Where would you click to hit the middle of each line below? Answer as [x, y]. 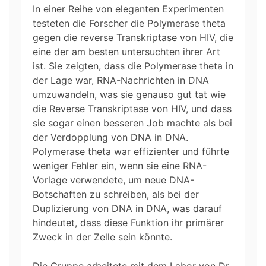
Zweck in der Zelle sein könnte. [102, 237]
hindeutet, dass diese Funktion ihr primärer [128, 222]
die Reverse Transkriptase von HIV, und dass [132, 108]
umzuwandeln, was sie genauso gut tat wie [129, 94]
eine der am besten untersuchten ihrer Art [126, 51]
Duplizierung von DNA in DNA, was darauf [127, 208]
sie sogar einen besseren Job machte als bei [132, 123]
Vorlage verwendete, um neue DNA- [113, 180]
